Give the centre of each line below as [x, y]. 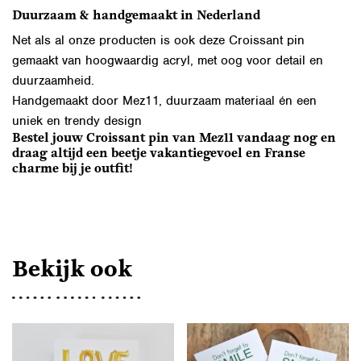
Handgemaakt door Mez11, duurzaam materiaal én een [164, 100]
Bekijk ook [72, 270]
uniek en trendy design [77, 120]
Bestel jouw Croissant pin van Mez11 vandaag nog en [174, 138]
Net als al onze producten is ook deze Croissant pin [158, 40]
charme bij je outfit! [73, 169]
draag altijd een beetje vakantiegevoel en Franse [159, 154]
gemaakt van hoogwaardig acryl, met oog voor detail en [168, 60]
